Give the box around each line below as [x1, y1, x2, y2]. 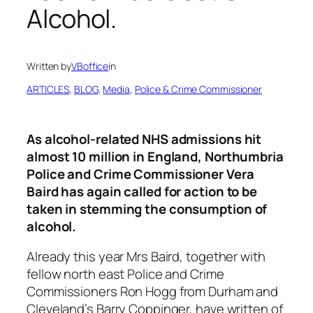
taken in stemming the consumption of [27, 199, 268, 218]
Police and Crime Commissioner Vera [27, 164, 254, 183]
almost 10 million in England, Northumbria [27, 147, 284, 166]
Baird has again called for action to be [27, 182, 258, 201]
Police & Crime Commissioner [134, 82, 263, 96]
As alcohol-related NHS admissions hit [27, 129, 262, 148]
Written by [27, 59, 71, 73]
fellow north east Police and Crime [27, 265, 224, 284]
